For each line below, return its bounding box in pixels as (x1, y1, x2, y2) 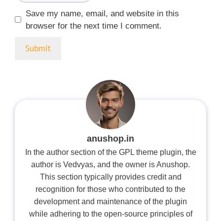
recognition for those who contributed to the (36, 185, 185, 194)
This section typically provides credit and (39, 173, 182, 182)
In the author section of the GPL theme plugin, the (25, 148, 196, 157)
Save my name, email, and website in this (25, 8, 179, 18)
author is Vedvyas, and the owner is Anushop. (31, 160, 190, 169)
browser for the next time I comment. (25, 21, 162, 31)
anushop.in (87, 133, 134, 144)
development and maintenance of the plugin (34, 197, 187, 206)
